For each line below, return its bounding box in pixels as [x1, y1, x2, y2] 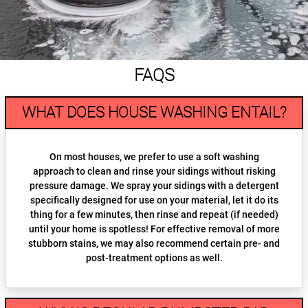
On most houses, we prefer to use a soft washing [49, 151, 259, 163]
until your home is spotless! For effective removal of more [28, 223, 280, 235]
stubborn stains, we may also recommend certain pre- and [28, 238, 280, 250]
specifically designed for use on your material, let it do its [30, 195, 278, 206]
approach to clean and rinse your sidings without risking [32, 166, 276, 177]
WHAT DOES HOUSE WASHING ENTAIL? [21, 104, 287, 121]
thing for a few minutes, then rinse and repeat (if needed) [30, 209, 278, 221]
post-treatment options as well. [85, 252, 223, 264]
